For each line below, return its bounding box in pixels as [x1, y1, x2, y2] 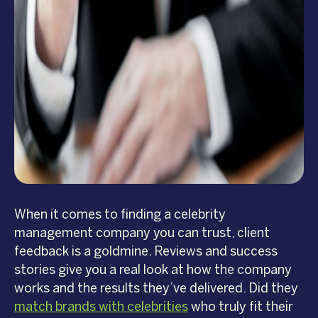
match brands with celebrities [14, 299, 188, 315]
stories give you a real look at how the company [14, 262, 292, 278]
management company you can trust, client [14, 225, 270, 241]
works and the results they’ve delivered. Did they [14, 280, 298, 297]
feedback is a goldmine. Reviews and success [14, 243, 278, 260]
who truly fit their [188, 299, 293, 315]
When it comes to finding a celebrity [14, 207, 226, 223]
